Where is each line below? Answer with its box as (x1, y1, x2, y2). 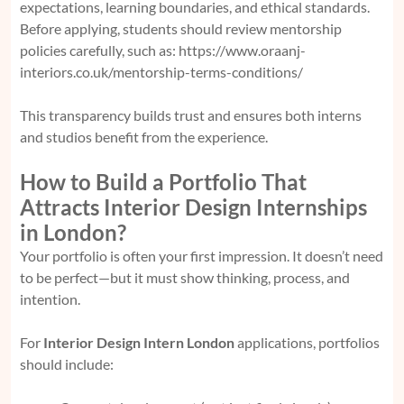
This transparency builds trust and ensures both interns (20, 106, 362, 124)
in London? (20, 218, 126, 245)
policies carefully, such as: (20, 41, 179, 59)
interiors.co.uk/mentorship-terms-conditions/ (20, 62, 303, 80)
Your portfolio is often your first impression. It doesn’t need (20, 246, 383, 264)
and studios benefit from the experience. (20, 127, 268, 145)
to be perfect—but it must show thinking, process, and (20, 268, 350, 286)
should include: (20, 354, 114, 372)
